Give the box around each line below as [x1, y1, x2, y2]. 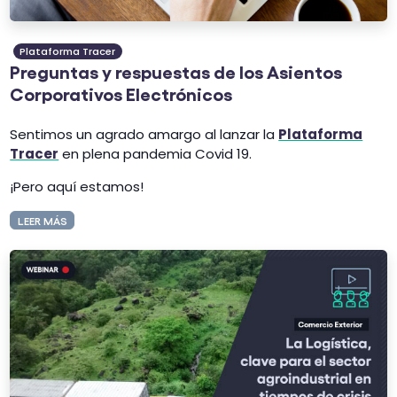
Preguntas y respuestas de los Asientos [10, 60, 343, 82]
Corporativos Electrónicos [10, 82, 233, 105]
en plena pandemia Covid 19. [58, 144, 253, 163]
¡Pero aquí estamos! [10, 176, 144, 196]
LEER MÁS [17, 213, 67, 227]
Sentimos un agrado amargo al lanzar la [10, 124, 279, 144]
